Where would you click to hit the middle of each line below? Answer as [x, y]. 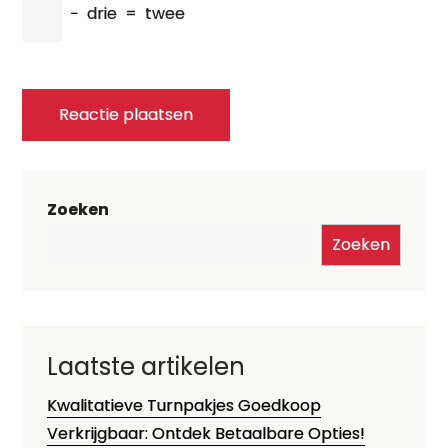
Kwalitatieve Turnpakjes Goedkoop [184, 405]
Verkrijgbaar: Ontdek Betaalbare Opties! [206, 433]
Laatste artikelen [146, 366]
